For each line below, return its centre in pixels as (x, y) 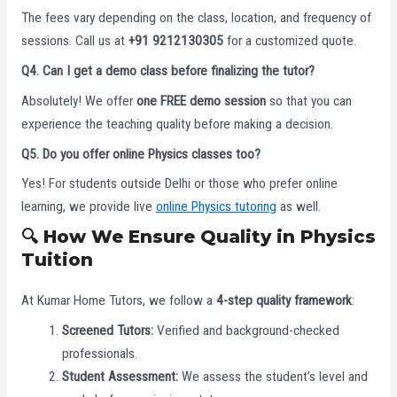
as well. (298, 207)
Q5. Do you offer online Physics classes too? (140, 154)
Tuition (57, 260)
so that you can (308, 101)
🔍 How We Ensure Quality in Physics (198, 237)
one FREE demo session (201, 101)
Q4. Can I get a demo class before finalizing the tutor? (167, 71)
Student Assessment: (121, 376)
